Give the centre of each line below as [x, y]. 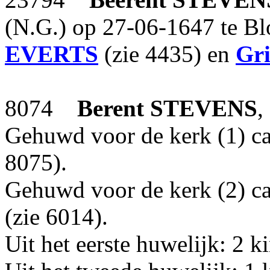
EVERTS [52, 54]
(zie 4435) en [167, 54]
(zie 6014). [56, 217]
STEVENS [204, 108]
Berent [111, 108]
